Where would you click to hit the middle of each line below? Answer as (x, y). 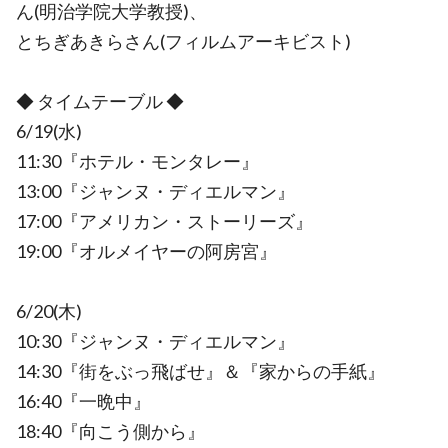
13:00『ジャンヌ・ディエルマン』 (155, 191)
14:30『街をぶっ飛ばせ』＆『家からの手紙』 (200, 371)
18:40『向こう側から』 (110, 431)
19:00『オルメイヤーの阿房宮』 (146, 251)
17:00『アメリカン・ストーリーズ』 (164, 221)
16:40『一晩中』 (83, 401)
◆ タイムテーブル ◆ (100, 101)
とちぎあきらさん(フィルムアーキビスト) (183, 41)
